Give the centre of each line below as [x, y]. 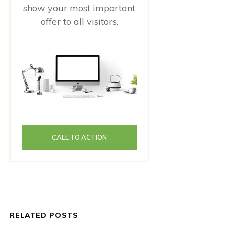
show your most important [79, 8]
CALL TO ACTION [79, 137]
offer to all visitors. [79, 22]
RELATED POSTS [44, 216]
